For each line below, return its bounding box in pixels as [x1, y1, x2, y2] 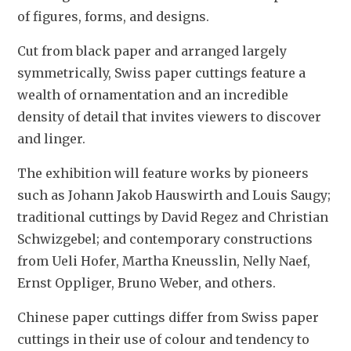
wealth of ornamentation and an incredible [17, 87, 288, 103]
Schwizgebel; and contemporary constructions [17, 231, 313, 248]
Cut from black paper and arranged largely [17, 43, 287, 60]
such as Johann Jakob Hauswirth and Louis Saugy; [17, 187, 331, 204]
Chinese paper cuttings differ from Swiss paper [17, 309, 319, 326]
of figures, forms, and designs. [17, 9, 212, 25]
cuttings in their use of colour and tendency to [17, 331, 309, 348]
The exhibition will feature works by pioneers [17, 165, 309, 182]
